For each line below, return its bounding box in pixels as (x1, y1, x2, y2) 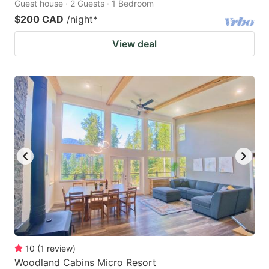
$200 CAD (14, 13, 64, 26)
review (47, 243, 73, 253)
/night (67, 13, 93, 26)
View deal (112, 38, 157, 50)
